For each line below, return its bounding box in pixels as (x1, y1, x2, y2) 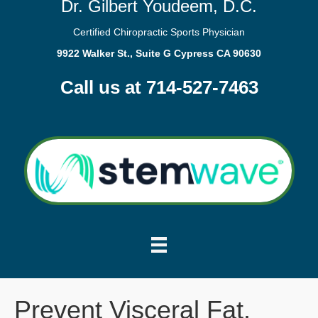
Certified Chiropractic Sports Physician (73, 26, 245, 38)
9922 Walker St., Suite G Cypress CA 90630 (57, 48, 261, 59)
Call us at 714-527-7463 (60, 77, 258, 98)
